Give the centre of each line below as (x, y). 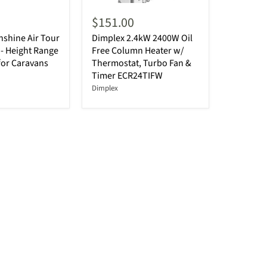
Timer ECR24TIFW (127, 76)
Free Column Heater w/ (138, 51)
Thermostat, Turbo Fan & (142, 63)
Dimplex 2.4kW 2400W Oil (142, 38)
